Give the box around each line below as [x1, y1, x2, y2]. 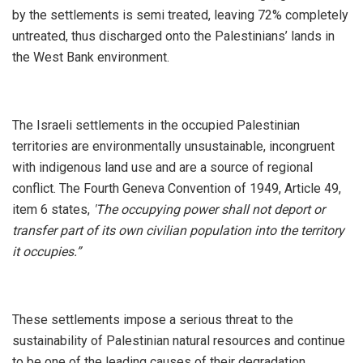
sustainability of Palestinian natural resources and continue [12, 332, 345, 348]
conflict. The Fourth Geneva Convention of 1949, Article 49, [12, 180, 341, 196]
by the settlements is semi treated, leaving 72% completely [12, 6, 348, 23]
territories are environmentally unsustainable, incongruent [12, 138, 335, 154]
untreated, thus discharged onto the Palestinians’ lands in [12, 28, 335, 44]
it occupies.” [12, 243, 81, 259]
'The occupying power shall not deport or [93, 201, 325, 217]
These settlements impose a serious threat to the [12, 311, 293, 327]
